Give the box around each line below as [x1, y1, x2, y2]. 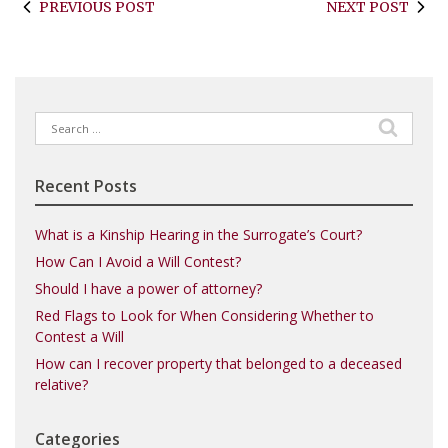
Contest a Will [35, 327, 124, 346]
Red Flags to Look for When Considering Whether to [35, 306, 374, 325]
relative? [35, 375, 88, 394]
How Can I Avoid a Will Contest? [35, 252, 241, 271]
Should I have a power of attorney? [35, 279, 262, 298]
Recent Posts [35, 175, 137, 197]
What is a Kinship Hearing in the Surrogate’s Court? [35, 225, 362, 244]
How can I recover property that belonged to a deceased [35, 354, 402, 373]
